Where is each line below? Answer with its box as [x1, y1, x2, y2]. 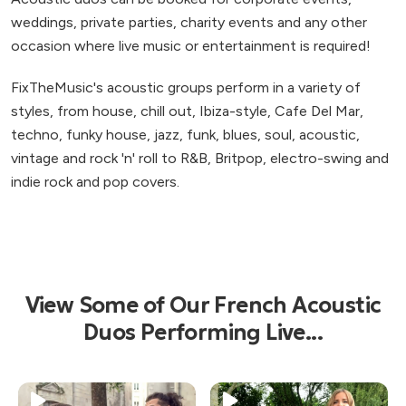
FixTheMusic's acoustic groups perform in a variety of [11, 78, 361, 96]
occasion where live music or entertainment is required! [11, 36, 371, 54]
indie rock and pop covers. [11, 172, 179, 190]
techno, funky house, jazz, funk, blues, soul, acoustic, [11, 125, 360, 143]
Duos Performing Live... [82, 318, 324, 346]
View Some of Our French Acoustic [24, 291, 382, 319]
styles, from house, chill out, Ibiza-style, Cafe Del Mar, [11, 101, 363, 120]
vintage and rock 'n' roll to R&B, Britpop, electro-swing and [11, 149, 389, 167]
